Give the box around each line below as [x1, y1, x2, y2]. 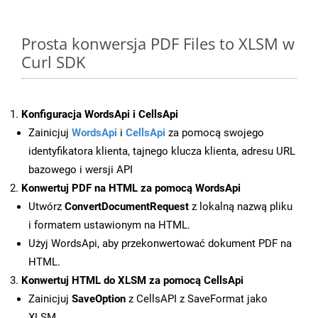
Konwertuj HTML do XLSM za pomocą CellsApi [21, 274, 243, 287]
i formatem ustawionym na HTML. [28, 219, 190, 232]
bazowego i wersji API [28, 163, 133, 177]
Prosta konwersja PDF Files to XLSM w [21, 33, 295, 55]
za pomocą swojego [165, 126, 264, 140]
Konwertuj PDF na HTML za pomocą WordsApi [21, 182, 241, 195]
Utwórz [28, 200, 65, 214]
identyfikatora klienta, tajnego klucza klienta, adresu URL [28, 145, 295, 158]
